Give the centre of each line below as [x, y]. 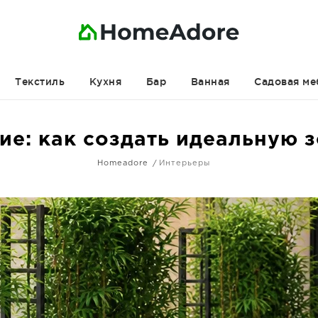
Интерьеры [185, 163]
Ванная [210, 82]
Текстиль [40, 82]
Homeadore [123, 163]
